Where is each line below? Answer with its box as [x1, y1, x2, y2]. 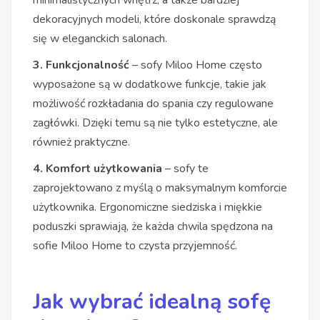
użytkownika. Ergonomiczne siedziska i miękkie [33, 199, 262, 215]
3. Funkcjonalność [33, 56, 129, 73]
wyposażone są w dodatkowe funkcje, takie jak [33, 76, 266, 92]
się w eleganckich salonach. [33, 30, 167, 46]
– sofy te [162, 160, 209, 176]
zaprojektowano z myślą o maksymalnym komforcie [33, 179, 287, 196]
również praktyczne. [33, 134, 130, 150]
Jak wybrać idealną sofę [33, 286, 271, 316]
